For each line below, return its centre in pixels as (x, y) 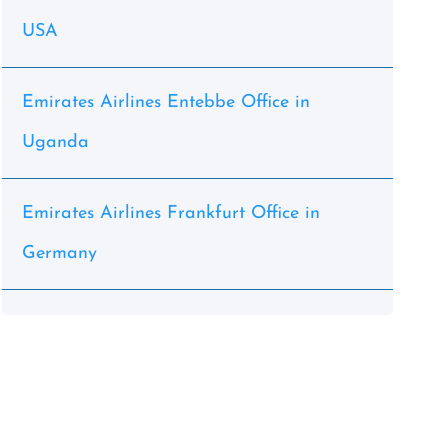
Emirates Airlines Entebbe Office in (165, 102)
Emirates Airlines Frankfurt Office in (170, 213)
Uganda (55, 142)
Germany (59, 253)
